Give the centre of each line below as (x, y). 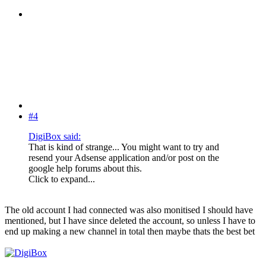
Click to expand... (62, 179)
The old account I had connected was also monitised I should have (129, 210)
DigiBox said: (55, 137)
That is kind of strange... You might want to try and (124, 147)
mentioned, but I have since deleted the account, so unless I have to (130, 221)
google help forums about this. (85, 169)
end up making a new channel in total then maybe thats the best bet (130, 232)
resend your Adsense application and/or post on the (124, 158)
